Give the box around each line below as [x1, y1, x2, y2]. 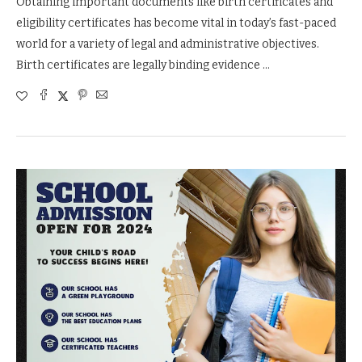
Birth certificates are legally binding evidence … [16, 57, 270, 72]
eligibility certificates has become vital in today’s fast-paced [16, 15, 336, 30]
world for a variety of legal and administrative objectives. [16, 36, 319, 51]
